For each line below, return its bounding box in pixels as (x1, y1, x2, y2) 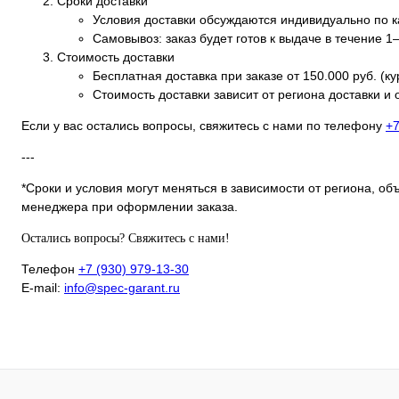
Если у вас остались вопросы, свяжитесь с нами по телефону (21, 118, 386, 134)
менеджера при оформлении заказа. (21, 199, 238, 215)
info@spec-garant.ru (64, 281, 180, 296)
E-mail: (21, 281, 64, 296)
